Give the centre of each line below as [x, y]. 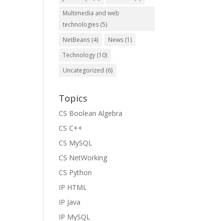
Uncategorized [84, 70]
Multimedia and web [91, 13]
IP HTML [73, 187]
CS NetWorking [83, 158]
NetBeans [76, 40]
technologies [81, 24]
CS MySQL [76, 143]
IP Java [70, 202]
